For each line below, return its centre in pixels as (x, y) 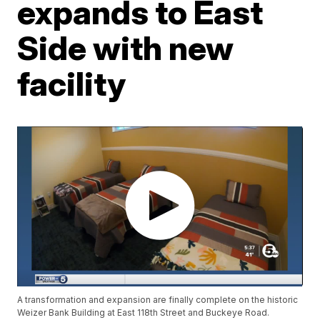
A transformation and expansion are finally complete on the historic (158, 300)
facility (72, 84)
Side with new (126, 48)
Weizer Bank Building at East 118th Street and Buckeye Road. (144, 313)
